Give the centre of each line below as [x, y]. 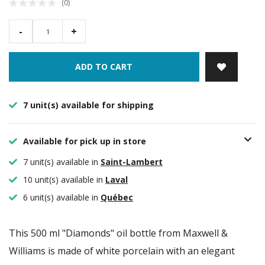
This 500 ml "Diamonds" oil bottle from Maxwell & [118, 233]
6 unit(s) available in [61, 198]
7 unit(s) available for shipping [87, 105]
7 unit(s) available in [61, 162]
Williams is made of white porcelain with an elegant [122, 251]
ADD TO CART [104, 67]
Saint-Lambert [132, 162]
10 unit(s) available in [63, 180]
